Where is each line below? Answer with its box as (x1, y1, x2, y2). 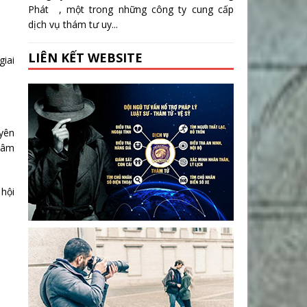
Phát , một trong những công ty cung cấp (28, 3, 234, 16)
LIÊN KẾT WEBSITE (28, 49, 143, 66)
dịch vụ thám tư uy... (28, 18, 118, 32)
